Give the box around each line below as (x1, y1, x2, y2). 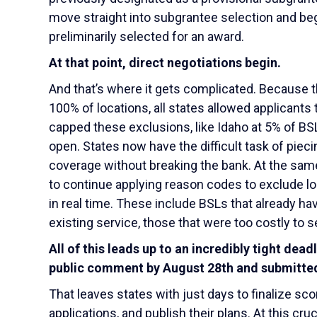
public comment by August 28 (49, 260, 221, 275)
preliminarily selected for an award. (49, 29, 244, 44)
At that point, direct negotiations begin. (49, 55, 284, 70)
